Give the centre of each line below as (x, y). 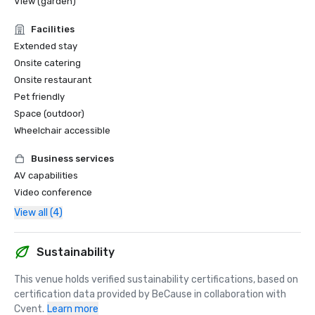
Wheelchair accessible (62, 130)
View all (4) (38, 213)
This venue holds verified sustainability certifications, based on (156, 279)
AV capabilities (46, 175)
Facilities (53, 29)
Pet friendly (39, 97)
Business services (72, 159)
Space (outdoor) (49, 114)
